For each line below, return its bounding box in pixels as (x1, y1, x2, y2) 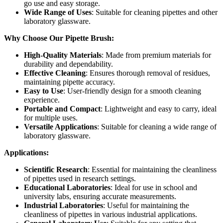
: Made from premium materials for (102, 50, 211, 59)
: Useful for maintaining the (103, 201, 189, 210)
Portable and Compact (24, 104, 101, 113)
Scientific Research (24, 165, 88, 174)
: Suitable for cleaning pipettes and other (92, 7, 218, 16)
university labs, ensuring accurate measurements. (24, 192, 176, 201)
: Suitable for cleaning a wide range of (97, 122, 217, 131)
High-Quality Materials (24, 50, 102, 59)
